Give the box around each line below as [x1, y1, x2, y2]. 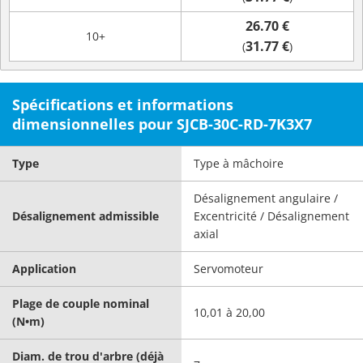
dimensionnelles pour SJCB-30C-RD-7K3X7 [12, 114, 312, 134]
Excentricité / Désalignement [194, 208, 349, 224]
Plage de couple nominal [12, 296, 149, 311]
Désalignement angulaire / [194, 190, 338, 206]
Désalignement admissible [12, 208, 159, 224]
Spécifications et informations [12, 95, 233, 114]
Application [12, 261, 76, 276]
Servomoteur [194, 261, 263, 276]
